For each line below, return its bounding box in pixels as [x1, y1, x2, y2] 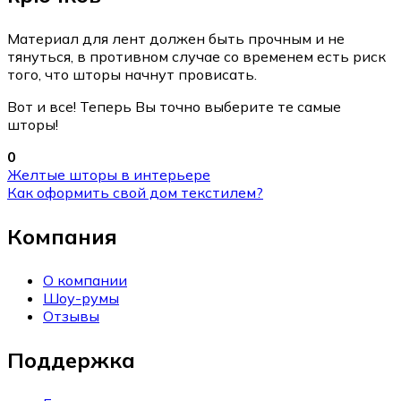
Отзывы [43, 306, 99, 325]
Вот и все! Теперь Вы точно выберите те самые [7, 97, 341, 115]
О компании [43, 270, 127, 289]
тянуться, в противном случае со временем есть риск [7, 47, 386, 65]
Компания [7, 222, 117, 250]
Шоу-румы [43, 288, 119, 307]
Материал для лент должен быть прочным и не [7, 29, 345, 47]
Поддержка [7, 346, 135, 373]
